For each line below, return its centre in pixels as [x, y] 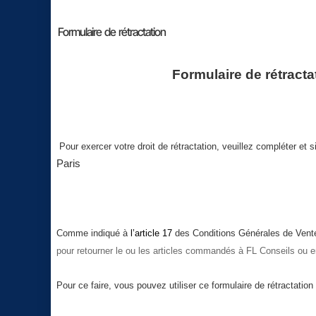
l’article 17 [151, 233]
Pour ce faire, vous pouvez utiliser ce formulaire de [160, 285]
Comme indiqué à [92, 233]
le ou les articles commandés [176, 251]
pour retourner [86, 251]
